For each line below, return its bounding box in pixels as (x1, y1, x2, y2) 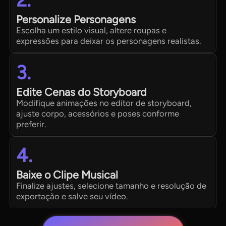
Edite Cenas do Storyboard (16, 85, 147, 98)
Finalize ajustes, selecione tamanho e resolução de (16, 181, 207, 191)
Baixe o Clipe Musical (16, 168, 119, 182)
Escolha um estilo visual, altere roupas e (16, 25, 167, 35)
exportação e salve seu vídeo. (16, 191, 128, 202)
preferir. (16, 119, 46, 129)
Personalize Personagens (16, 13, 136, 26)
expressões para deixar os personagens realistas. (16, 35, 201, 46)
